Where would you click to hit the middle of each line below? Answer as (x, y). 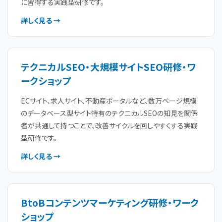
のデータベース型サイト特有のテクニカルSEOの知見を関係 (109, 113)
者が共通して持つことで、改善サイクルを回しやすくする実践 (109, 125)
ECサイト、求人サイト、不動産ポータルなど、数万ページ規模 (109, 101)
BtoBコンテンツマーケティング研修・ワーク (110, 202)
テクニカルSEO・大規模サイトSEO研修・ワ (108, 67)
